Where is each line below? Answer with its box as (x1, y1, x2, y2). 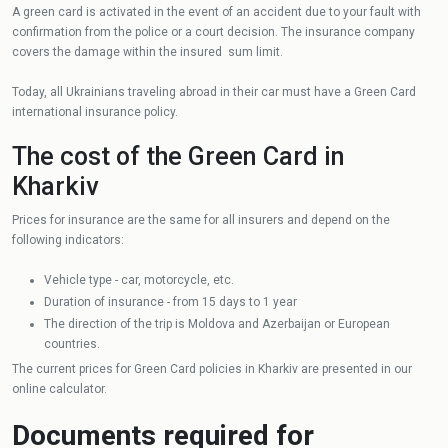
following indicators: (12, 233, 124, 247)
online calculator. (12, 382, 107, 396)
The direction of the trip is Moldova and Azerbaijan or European (44, 317, 390, 331)
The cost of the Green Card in (12, 142, 345, 171)
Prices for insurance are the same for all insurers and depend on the (12, 213, 390, 227)
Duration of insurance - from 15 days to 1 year (44, 295, 297, 309)
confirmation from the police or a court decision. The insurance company (12, 25, 415, 39)
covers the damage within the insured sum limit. (12, 45, 283, 59)
